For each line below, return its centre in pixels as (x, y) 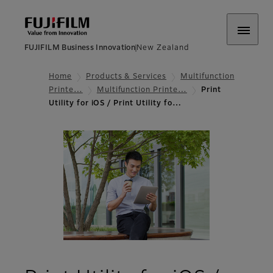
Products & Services (126, 77)
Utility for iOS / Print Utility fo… (115, 104)
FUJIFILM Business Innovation (80, 48)
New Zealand (163, 48)
